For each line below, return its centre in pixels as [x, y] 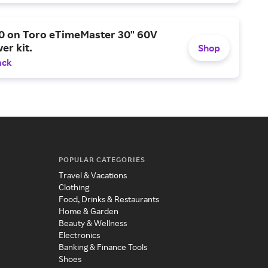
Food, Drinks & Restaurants [109, 199]
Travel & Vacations [92, 175]
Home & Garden [88, 211]
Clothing [74, 187]
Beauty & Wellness [92, 223]
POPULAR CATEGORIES [102, 160]
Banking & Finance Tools [103, 247]
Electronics [79, 235]
